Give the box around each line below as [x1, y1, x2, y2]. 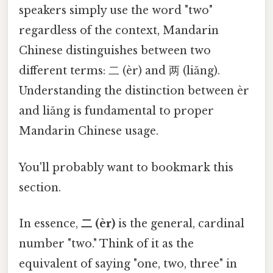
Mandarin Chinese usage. [19, 124, 158, 138]
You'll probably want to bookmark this [19, 160, 233, 174]
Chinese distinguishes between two [19, 44, 211, 58]
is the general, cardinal [115, 216, 244, 230]
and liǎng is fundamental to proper [19, 104, 214, 118]
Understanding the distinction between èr [19, 84, 249, 98]
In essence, [19, 216, 81, 230]
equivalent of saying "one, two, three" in [19, 257, 237, 271]
